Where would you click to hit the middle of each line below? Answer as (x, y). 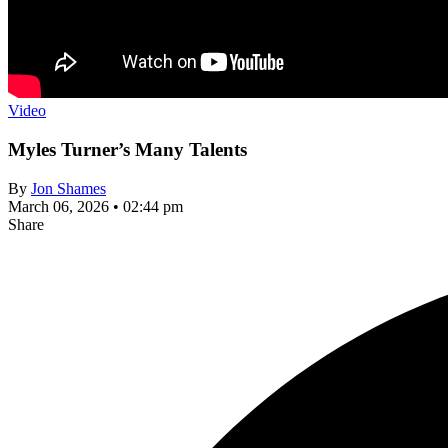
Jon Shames (68, 188)
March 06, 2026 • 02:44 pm (95, 206)
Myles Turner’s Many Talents (127, 149)
